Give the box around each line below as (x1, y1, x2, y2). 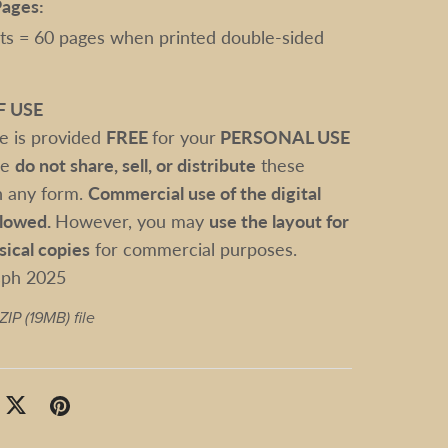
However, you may (54, 207, 209, 233)
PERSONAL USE (215, 123, 350, 149)
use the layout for (208, 207, 349, 233)
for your (151, 123, 216, 149)
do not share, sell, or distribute (14, 151, 256, 177)
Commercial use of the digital (87, 179, 321, 205)
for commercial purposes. (89, 235, 297, 261)
